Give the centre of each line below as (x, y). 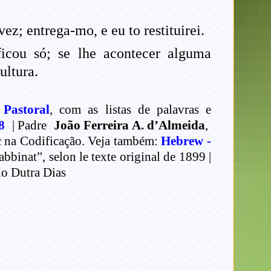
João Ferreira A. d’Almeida (128, 126)
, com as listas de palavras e (130, 110)
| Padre (28, 126)
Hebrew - (186, 141)
